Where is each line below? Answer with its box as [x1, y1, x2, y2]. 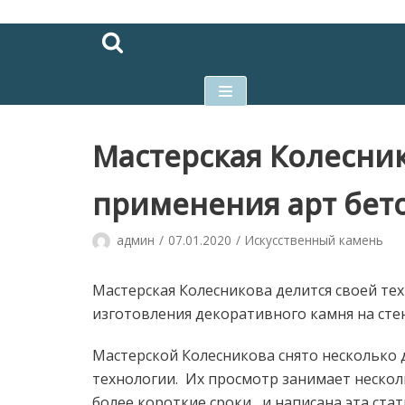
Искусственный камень [245, 231, 383, 249]
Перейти [18, 34, 80, 54]
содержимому [18, 81, 118, 101]
